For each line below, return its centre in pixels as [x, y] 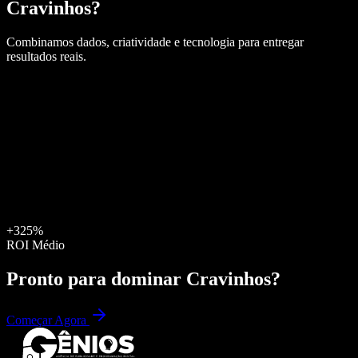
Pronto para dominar [96, 278]
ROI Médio [36, 245]
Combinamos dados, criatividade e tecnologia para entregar [155, 42]
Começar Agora [48, 320]
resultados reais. [46, 56]
